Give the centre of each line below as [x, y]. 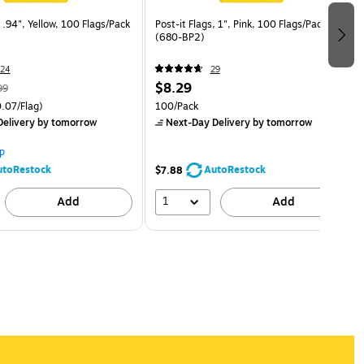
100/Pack [176, 106]
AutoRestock [234, 169]
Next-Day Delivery [208, 122]
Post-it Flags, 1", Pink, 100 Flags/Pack [240, 24]
